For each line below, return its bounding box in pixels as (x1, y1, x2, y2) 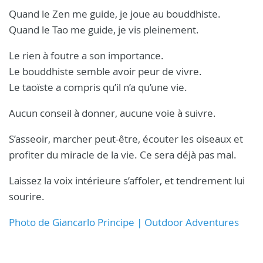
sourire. (9, 189, 45, 203)
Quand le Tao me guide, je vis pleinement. (9, 22, 199, 36)
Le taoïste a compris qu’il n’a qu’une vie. (9, 80, 187, 94)
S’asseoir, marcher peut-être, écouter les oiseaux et (9, 131, 243, 146)
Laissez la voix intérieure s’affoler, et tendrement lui (9, 173, 245, 187)
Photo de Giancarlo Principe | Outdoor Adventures (9, 215, 239, 229)
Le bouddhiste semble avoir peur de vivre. (9, 64, 202, 78)
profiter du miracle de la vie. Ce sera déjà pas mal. (9, 147, 237, 161)
